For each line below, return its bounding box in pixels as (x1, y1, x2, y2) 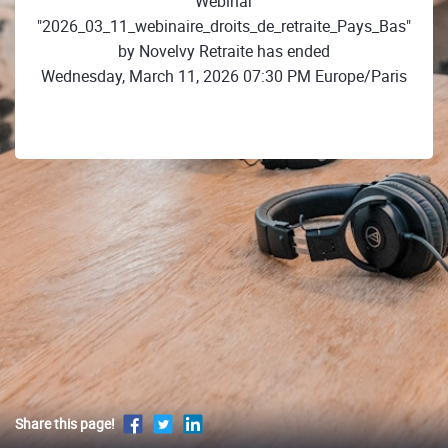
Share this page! (15, 414, 115, 434)
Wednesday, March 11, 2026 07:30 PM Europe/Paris (41, 65, 407, 87)
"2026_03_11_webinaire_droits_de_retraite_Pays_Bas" (37, 15, 411, 37)
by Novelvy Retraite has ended (118, 40, 330, 62)
